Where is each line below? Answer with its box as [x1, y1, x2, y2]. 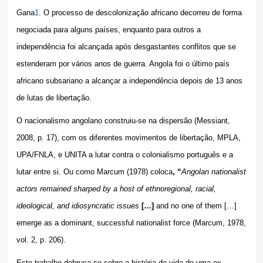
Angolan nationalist [181, 167, 246, 176]
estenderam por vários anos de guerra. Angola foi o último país [16, 59, 230, 68]
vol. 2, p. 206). [16, 235, 66, 244]
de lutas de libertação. [16, 93, 92, 102]
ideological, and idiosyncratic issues [16, 201, 139, 210]
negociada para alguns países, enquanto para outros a [16, 25, 201, 34]
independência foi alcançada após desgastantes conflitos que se [16, 42, 236, 51]
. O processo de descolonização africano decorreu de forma [38, 8, 242, 17]
